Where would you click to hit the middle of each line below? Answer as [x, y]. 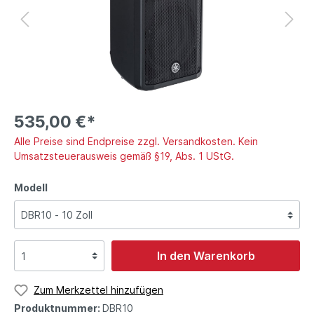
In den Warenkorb [206, 256]
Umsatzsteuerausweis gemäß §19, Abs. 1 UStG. [124, 156]
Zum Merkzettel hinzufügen [98, 290]
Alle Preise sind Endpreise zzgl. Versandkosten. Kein [136, 142]
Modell [31, 188]
